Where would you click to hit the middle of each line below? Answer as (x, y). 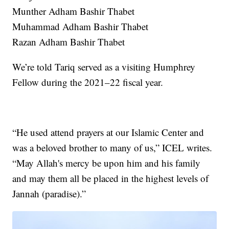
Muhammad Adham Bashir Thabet (81, 26)
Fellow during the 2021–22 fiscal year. (88, 82)
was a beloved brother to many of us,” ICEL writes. (112, 147)
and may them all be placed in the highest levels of (111, 178)
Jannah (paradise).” (49, 193)
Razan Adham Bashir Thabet (69, 41)
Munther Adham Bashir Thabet (74, 11)
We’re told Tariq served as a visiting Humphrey (104, 66)
